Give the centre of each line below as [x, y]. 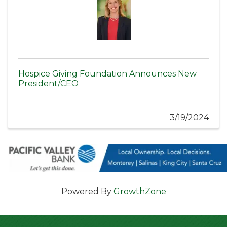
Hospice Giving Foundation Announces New [107, 74]
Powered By [87, 192]
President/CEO [48, 84]
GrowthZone [140, 192]
